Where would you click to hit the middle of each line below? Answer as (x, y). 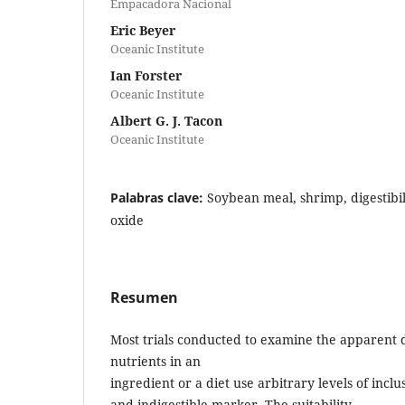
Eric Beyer (143, 30)
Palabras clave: (159, 197)
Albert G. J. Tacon (166, 120)
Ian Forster (146, 75)
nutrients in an (155, 361)
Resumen (144, 297)
